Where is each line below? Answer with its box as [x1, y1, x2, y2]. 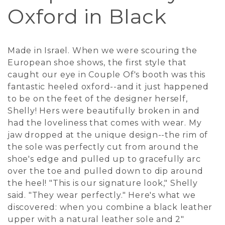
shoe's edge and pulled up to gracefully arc [8, 154, 201, 164]
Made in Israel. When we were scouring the [8, 46, 197, 55]
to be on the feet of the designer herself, [8, 94, 188, 103]
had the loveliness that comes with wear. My [8, 118, 202, 128]
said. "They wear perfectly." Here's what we [8, 190, 196, 200]
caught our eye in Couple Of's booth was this [8, 70, 206, 79]
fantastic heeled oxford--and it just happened [8, 82, 209, 91]
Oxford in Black [8, 4, 167, 29]
